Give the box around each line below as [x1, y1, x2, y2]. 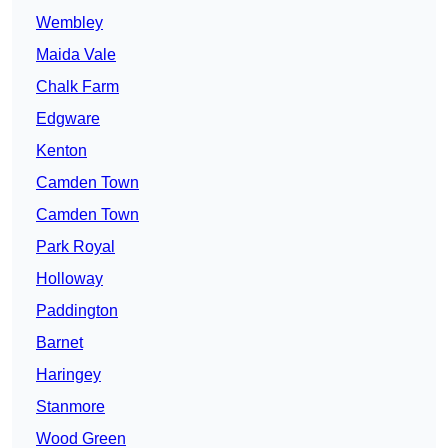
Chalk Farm [36, 78, 119, 96]
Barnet [36, 334, 83, 352]
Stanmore [36, 398, 105, 416]
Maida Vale [36, 46, 116, 64]
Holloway [36, 270, 103, 288]
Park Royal [36, 238, 115, 256]
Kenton [36, 142, 87, 160]
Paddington [36, 302, 118, 320]
